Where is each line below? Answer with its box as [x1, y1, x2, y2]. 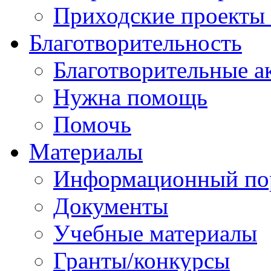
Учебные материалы [53, 220, 257, 246]
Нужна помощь [53, 83, 207, 110]
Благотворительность [29, 29, 242, 56]
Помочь [53, 111, 131, 137]
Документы [53, 192, 168, 219]
